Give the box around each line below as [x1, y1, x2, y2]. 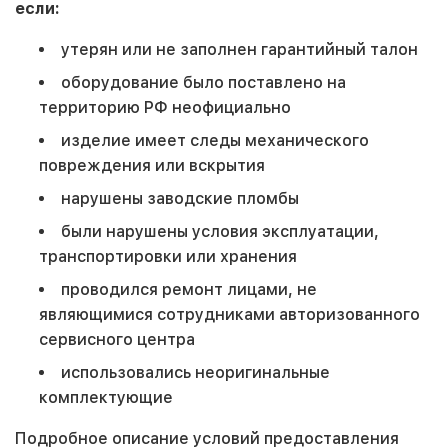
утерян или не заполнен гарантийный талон [61, 40, 418, 60]
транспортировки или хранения [39, 247, 297, 267]
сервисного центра [39, 330, 195, 350]
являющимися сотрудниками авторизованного [39, 305, 420, 325]
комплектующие [39, 388, 173, 408]
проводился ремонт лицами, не [61, 280, 317, 300]
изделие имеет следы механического [61, 131, 369, 151]
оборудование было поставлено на [61, 73, 346, 93]
